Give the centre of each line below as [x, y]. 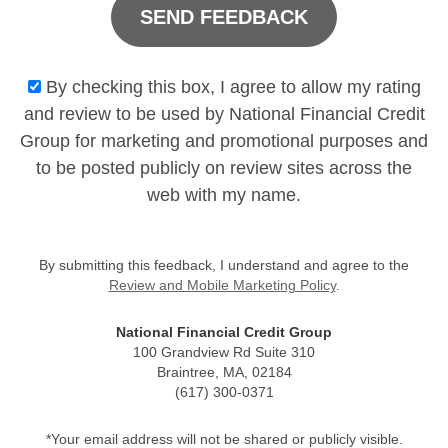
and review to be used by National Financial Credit [224, 114]
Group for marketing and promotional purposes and [224, 141]
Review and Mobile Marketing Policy [222, 285]
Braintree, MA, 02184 [224, 372]
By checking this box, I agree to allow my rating [230, 87]
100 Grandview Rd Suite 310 [224, 352]
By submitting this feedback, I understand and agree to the [224, 265]
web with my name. [224, 195]
